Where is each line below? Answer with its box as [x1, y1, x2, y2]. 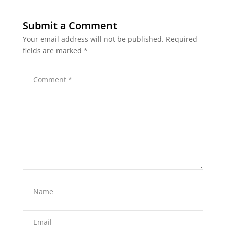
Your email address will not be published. [22, 34, 164, 44]
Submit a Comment [22, 19, 117, 32]
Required [165, 34, 197, 44]
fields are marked [22, 46, 84, 55]
